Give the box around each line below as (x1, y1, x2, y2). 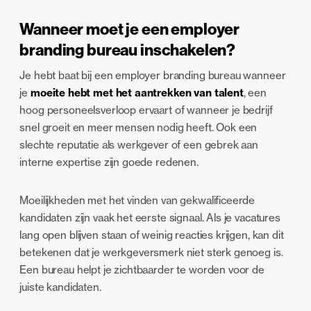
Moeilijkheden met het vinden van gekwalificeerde (19, 194, 255, 208)
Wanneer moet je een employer (19, 19, 240, 39)
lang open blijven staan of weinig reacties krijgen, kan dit (19, 228, 284, 242)
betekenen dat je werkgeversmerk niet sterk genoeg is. (19, 246, 283, 260)
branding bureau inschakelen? (19, 40, 236, 60)
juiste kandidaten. (19, 280, 101, 294)
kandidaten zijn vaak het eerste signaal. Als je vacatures (19, 211, 280, 225)
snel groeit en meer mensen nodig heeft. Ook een (19, 121, 258, 135)
